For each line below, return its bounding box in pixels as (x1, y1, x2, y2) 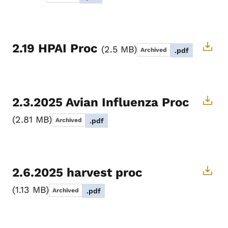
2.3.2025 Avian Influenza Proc (12, 95, 189, 110)
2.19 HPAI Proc (12, 41, 101, 56)
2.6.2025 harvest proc (12, 165, 142, 180)
